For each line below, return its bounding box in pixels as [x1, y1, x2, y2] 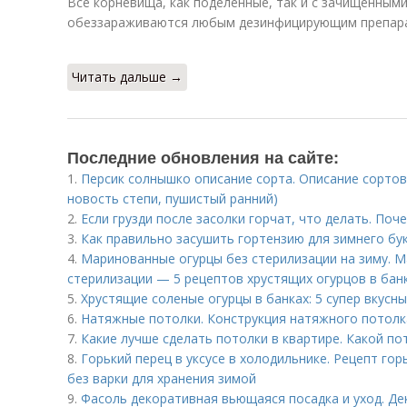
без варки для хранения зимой [67, 370, 256, 387]
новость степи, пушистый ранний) [67, 190, 278, 207]
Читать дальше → [72, 68, 183, 85]
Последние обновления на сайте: [67, 145, 339, 169]
